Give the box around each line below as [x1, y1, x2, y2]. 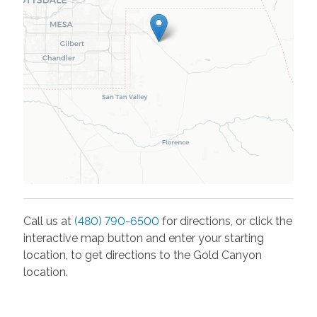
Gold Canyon [192, 248, 262, 262]
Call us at [23, 214, 74, 228]
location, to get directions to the [23, 248, 193, 262]
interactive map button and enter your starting [23, 231, 264, 245]
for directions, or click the [161, 214, 292, 228]
